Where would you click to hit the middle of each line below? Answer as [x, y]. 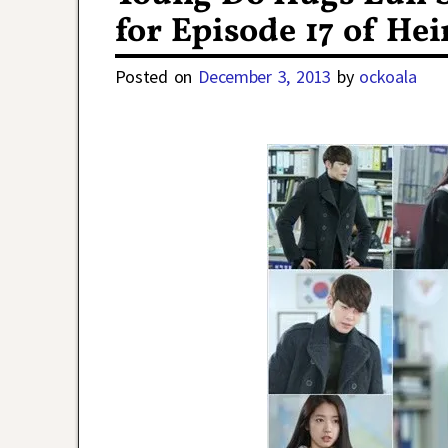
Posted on [156, 77]
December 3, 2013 [264, 77]
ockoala [388, 77]
